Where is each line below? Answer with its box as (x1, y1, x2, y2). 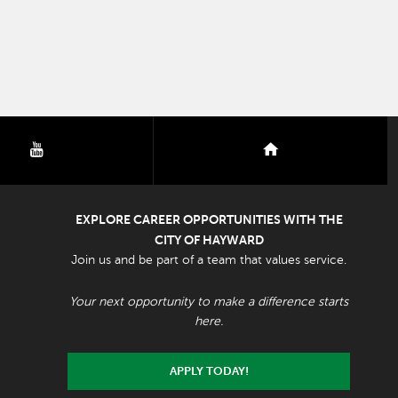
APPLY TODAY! (169, 365, 249, 378)
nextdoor (278, 140, 347, 160)
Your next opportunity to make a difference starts (69, 294, 348, 308)
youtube (42, 140, 105, 160)
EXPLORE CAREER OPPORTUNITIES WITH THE (75, 212, 343, 227)
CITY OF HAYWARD (154, 233, 264, 248)
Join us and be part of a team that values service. (71, 253, 346, 267)
